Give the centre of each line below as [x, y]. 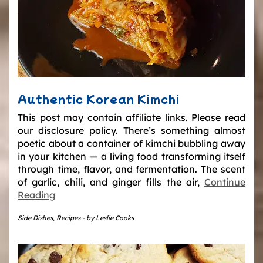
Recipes [68, 218]
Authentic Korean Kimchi [99, 98]
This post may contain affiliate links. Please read [131, 117]
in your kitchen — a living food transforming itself [131, 156]
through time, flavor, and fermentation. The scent [131, 169]
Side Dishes [35, 218]
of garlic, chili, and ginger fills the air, [111, 182]
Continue [225, 182]
